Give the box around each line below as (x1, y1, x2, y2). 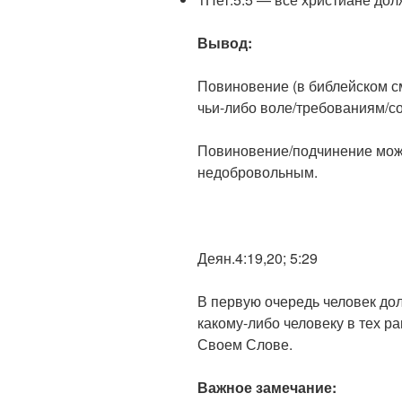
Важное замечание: (197, 377, 336, 398)
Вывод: (197, 32, 252, 54)
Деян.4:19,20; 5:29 (197, 248, 318, 269)
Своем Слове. (197, 334, 293, 355)
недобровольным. (197, 162, 318, 183)
